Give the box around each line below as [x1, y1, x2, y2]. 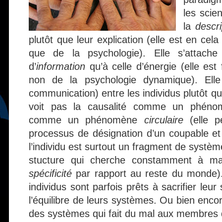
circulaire [144, 114, 183, 125]
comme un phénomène [29, 114, 144, 125]
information [36, 61, 85, 72]
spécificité [29, 168, 76, 179]
